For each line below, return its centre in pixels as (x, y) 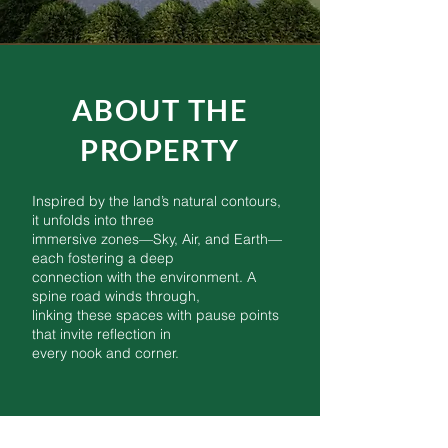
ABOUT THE (160, 109)
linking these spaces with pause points (155, 315)
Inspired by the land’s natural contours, (156, 201)
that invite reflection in (101, 334)
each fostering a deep (103, 258)
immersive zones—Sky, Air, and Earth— (157, 239)
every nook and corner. (105, 353)
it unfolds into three (93, 220)
